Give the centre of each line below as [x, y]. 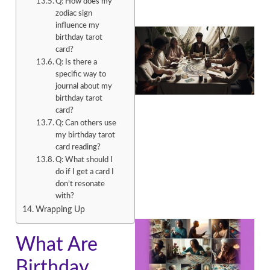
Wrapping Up [60, 209]
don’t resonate [80, 184]
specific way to [81, 74]
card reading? [78, 147]
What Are [57, 244]
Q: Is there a [77, 62]
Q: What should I [84, 160]
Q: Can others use [86, 123]
